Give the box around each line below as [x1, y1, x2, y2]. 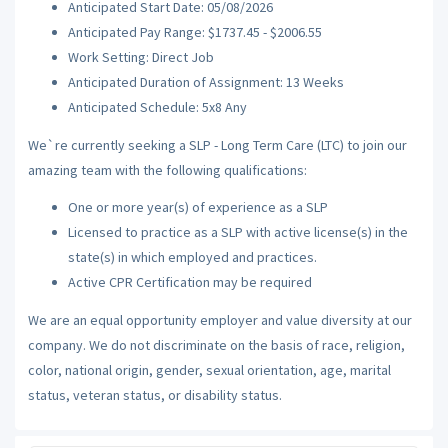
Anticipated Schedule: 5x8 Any [67, 98, 247, 116]
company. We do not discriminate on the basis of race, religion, [27, 335, 405, 354]
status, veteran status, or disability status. [27, 385, 282, 404]
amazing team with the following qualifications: [27, 160, 307, 179]
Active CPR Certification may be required [67, 273, 312, 291]
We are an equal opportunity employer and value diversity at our [27, 310, 412, 329]
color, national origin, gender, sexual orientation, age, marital [27, 360, 391, 379]
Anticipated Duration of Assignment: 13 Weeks [67, 73, 344, 91]
